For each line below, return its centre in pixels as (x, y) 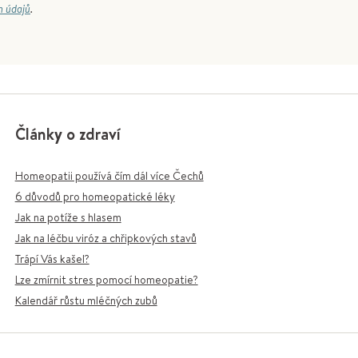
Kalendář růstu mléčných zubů (86, 300)
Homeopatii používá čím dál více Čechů (109, 176)
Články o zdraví (68, 134)
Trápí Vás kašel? (52, 259)
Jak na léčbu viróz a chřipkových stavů (105, 238)
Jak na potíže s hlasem (68, 217)
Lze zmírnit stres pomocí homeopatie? (106, 280)
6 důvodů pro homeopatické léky (95, 197)
